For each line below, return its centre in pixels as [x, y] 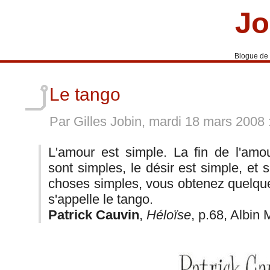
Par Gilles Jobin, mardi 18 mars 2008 [159, 122]
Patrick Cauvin [94, 215]
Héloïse [169, 215]
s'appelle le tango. [101, 199]
